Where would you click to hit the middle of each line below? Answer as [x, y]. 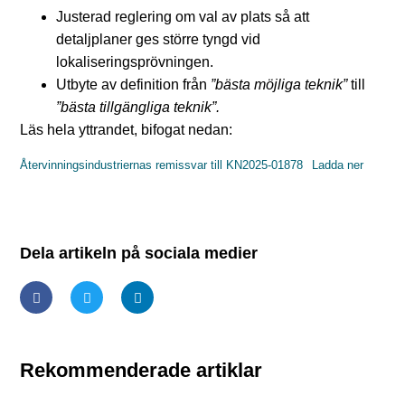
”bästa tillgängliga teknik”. [138, 107]
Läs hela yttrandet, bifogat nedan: [126, 129]
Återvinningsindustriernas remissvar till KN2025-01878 [161, 165]
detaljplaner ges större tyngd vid [158, 39]
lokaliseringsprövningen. [135, 61]
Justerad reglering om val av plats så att [183, 16]
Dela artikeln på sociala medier [139, 254]
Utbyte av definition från [133, 84]
